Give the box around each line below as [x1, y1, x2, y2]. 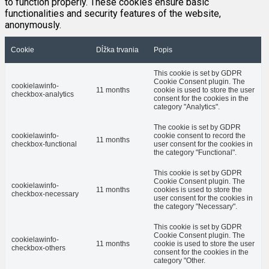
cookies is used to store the [154, 186, 242, 195]
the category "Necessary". [154, 202, 237, 211]
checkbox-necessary [11, 190, 79, 199]
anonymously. [5, 19, 61, 31]
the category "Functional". [154, 148, 237, 157]
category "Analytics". [154, 103, 220, 112]
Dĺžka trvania [96, 46, 139, 55]
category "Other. [154, 256, 205, 265]
